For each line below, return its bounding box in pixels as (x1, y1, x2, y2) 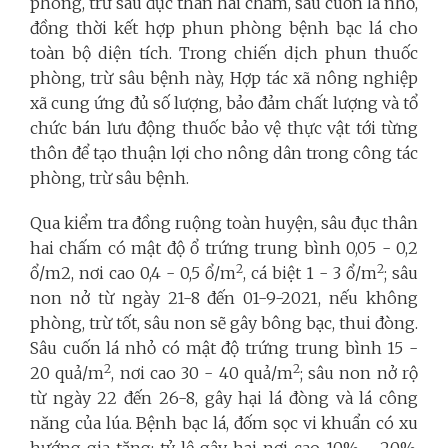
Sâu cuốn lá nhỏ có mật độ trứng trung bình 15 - (30, 337, 418, 358)
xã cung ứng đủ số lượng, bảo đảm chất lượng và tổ (30, 92, 418, 113)
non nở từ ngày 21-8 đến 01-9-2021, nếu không (30, 287, 418, 308)
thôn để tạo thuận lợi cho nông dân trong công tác (30, 142, 418, 163)
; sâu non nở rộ (299, 362, 419, 383)
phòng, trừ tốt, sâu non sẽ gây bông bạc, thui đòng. (30, 312, 418, 333)
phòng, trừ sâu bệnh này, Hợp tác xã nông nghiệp (30, 67, 418, 88)
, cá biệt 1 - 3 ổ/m (243, 262, 377, 283)
